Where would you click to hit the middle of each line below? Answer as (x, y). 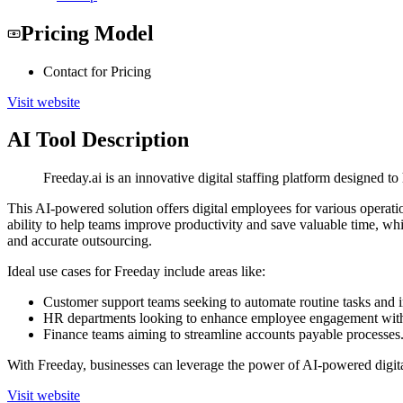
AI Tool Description (98, 140)
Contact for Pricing (97, 71)
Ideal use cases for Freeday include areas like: (136, 272)
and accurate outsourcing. (80, 241)
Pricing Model (87, 33)
